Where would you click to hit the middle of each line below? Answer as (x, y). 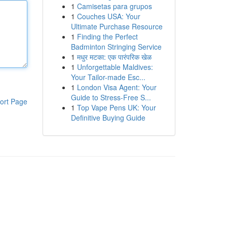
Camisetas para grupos (114, 6)
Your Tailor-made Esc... (108, 77)
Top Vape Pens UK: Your (116, 107)
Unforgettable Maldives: (115, 67)
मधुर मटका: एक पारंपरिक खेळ (114, 57)
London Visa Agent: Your (117, 87)
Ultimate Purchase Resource (117, 26)
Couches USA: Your (108, 16)
